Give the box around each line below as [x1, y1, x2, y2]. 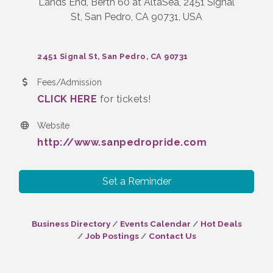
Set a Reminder [102, 175, 171, 187]
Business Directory [31, 218, 110, 229]
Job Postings [85, 230, 139, 241]
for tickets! [97, 93, 151, 105]
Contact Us [148, 230, 196, 241]
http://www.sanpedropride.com [37, 136, 207, 148]
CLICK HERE [37, 93, 97, 105]
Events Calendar [119, 218, 191, 229]
